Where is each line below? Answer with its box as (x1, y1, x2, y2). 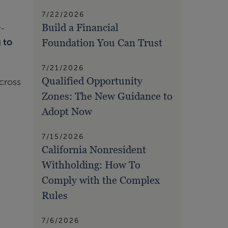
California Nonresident (42, 144, 146, 156)
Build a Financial (42, 21, 119, 34)
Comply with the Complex (42, 174, 160, 187)
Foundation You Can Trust (42, 37, 162, 49)
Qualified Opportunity (42, 75, 142, 88)
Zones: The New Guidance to (42, 90, 173, 103)
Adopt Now (42, 105, 92, 118)
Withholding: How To (42, 159, 140, 172)
